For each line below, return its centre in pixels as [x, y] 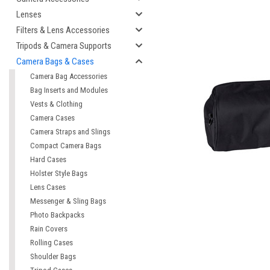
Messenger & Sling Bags [68, 201]
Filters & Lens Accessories [63, 30]
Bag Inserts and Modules [69, 90]
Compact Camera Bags [66, 146]
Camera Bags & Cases [55, 61]
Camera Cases [52, 118]
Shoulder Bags [53, 256]
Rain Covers [49, 229]
